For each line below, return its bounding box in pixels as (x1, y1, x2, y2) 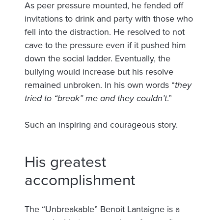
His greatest (25, 152, 106, 171)
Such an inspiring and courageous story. (25, 119, 178, 130)
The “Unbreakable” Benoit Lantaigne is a (25, 203, 180, 215)
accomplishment (25, 170, 135, 190)
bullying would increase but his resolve (25, 66, 173, 77)
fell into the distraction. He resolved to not (25, 26, 185, 37)
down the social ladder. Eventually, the (25, 53, 170, 64)
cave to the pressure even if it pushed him (25, 39, 186, 51)
